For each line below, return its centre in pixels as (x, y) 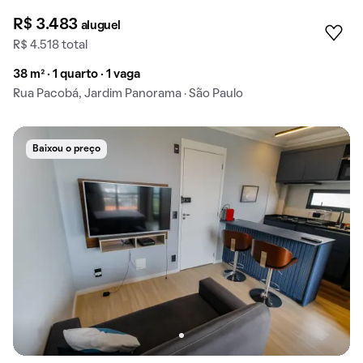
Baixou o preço (66, 149)
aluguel (100, 26)
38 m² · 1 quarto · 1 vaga (77, 74)
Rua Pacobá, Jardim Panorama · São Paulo (128, 94)
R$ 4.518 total (50, 45)
